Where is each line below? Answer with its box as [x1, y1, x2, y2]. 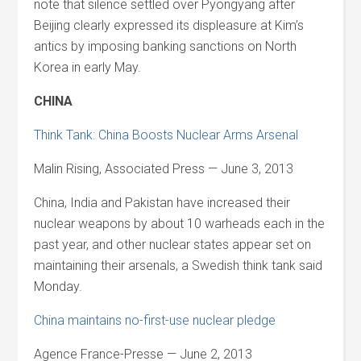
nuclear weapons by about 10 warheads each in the [34, 216, 326, 231]
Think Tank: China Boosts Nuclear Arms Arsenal [34, 127, 299, 143]
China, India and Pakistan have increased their [34, 195, 291, 210]
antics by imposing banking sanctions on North [34, 39, 297, 54]
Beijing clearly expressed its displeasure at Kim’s [34, 18, 305, 33]
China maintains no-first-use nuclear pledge [34, 313, 280, 328]
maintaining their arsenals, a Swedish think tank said [34, 258, 323, 273]
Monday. [34, 279, 83, 294]
